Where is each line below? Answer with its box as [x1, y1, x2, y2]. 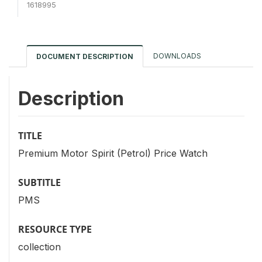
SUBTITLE [18, 176, 61, 189]
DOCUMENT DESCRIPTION [36, 51, 133, 61]
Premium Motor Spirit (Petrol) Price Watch [18, 147, 208, 160]
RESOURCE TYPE [18, 223, 92, 236]
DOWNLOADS [153, 51, 201, 60]
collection [18, 241, 61, 253]
